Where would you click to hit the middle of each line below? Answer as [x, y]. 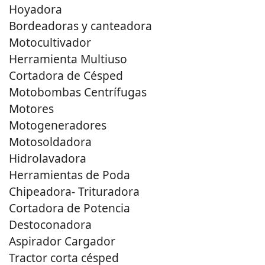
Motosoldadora [50, 142]
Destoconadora [50, 225]
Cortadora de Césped [66, 76]
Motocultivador [50, 43]
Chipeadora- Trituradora [74, 192]
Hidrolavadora [48, 159]
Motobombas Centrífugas [78, 92]
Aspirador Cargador [62, 241]
